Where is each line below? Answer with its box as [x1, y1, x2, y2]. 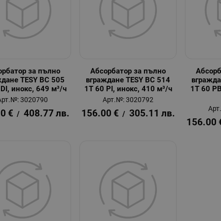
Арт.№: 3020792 [103, 96, 154, 104]
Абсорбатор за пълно [90, 66, 166, 75]
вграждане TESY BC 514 [86, 75, 171, 84]
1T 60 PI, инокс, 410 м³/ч [84, 84, 172, 93]
